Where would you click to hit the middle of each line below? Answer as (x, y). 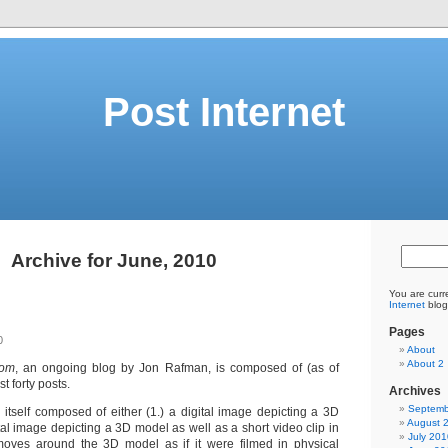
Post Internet (224, 112)
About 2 (425, 363)
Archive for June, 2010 (114, 260)
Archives (415, 391)
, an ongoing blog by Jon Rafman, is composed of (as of (177, 368)
